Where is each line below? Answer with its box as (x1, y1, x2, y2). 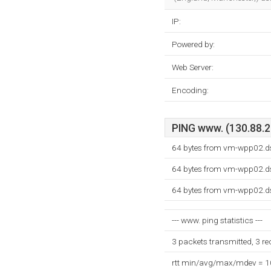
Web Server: (172, 62, 214, 72)
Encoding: (172, 85, 209, 95)
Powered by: (172, 39, 215, 49)
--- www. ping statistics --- (172, 215, 263, 225)
